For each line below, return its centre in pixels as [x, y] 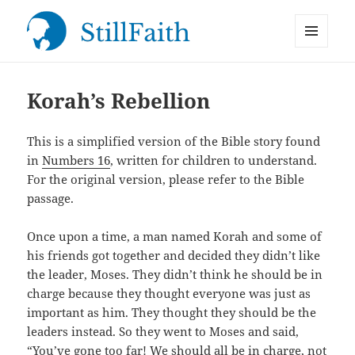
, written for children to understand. [214, 160]
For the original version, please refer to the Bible [166, 179]
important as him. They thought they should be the [172, 313]
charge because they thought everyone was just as [169, 294]
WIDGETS [317, 80]
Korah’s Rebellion [119, 101]
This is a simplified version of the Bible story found [174, 141]
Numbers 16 [76, 160]
